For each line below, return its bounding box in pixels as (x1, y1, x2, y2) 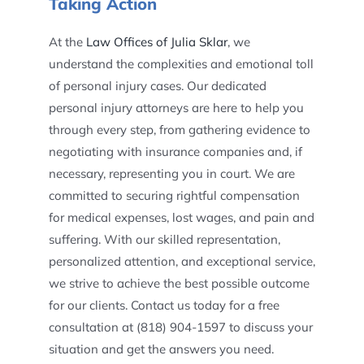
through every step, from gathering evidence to (48, 122, 310, 137)
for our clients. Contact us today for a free (48, 297, 279, 313)
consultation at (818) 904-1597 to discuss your (48, 319, 313, 335)
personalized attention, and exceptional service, (48, 253, 315, 269)
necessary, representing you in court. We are (48, 166, 295, 181)
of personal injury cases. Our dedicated (48, 78, 266, 93)
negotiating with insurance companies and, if (48, 144, 302, 159)
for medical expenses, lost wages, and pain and (48, 210, 314, 225)
